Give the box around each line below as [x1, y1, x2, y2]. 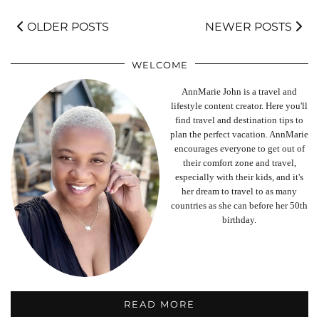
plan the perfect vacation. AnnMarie [170, 128, 308, 140]
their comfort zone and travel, [182, 157, 296, 168]
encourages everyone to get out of [174, 142, 305, 154]
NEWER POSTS [205, 19, 295, 33]
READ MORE [124, 298, 195, 310]
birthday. [222, 214, 256, 225]
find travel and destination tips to [175, 114, 303, 125]
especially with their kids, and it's [175, 171, 303, 182]
